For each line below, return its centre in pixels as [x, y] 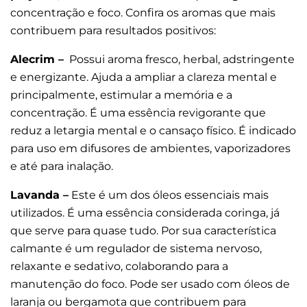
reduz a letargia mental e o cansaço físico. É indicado [153, 131]
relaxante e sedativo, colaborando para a [119, 267]
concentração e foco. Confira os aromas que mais [143, 13]
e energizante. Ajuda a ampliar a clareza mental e [144, 77]
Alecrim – [37, 60]
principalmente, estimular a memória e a [121, 95]
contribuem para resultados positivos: [114, 31]
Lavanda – [39, 195]
